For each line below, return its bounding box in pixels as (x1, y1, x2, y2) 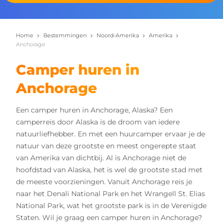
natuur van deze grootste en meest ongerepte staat (16, 141, 196, 151)
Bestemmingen (43, 32, 87, 39)
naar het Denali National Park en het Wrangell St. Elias (16, 189, 205, 199)
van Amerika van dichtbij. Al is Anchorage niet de (16, 153, 186, 163)
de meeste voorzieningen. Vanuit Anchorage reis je (16, 177, 192, 187)
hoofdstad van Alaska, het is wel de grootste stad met (16, 165, 203, 175)
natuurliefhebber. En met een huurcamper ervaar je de (16, 129, 205, 139)
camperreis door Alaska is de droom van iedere (16, 117, 180, 127)
